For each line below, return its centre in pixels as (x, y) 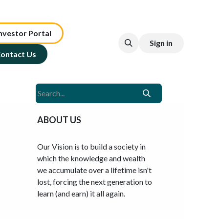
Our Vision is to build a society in (91, 147)
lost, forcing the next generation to (95, 182)
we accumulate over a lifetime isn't (94, 170)
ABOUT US (59, 120)
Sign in (161, 43)
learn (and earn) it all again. (81, 194)
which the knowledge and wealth (91, 158)
